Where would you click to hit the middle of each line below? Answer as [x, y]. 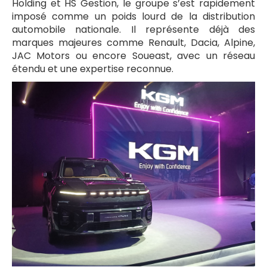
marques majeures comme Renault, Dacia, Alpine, [133, 43]
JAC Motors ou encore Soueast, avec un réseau [133, 56]
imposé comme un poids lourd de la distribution [133, 17]
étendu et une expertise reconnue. [93, 69]
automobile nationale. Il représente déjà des [133, 30]
